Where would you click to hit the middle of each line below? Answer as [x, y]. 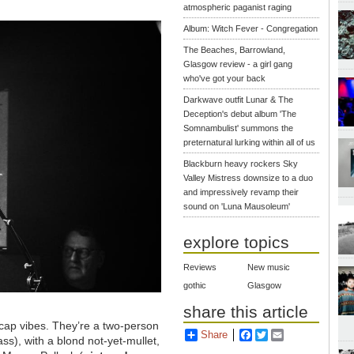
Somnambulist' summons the [239, 128]
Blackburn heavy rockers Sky [241, 163]
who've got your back [225, 78]
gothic [195, 286]
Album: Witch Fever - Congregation [251, 28]
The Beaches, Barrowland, [235, 49]
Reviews [200, 267]
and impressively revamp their [241, 192]
